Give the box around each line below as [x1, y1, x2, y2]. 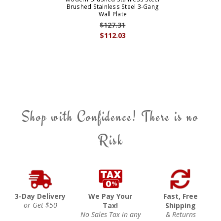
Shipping [165, 201, 196, 211]
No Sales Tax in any [80, 210, 141, 220]
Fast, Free [163, 191, 198, 201]
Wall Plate [98, 10, 127, 19]
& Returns [165, 210, 196, 220]
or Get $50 [23, 200, 57, 210]
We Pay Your [88, 191, 133, 201]
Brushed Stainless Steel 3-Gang [66, 2, 159, 11]
